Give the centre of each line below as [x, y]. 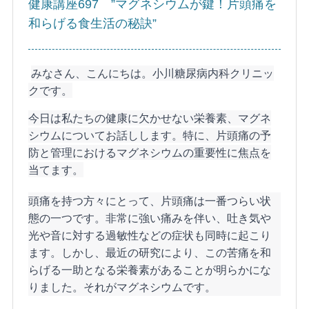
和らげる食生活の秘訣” [93, 24]
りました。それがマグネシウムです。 [122, 287]
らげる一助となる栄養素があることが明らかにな [150, 270]
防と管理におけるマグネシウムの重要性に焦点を [150, 153]
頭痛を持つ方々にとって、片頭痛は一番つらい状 [150, 201]
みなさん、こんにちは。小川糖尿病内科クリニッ [153, 73]
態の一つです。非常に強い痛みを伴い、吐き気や [150, 218]
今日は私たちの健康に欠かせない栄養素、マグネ [150, 118]
